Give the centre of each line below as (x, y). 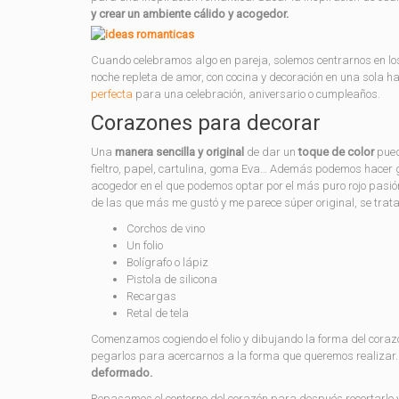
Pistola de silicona (172, 279)
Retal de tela (158, 313)
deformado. (122, 373)
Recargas (151, 296)
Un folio (145, 245)
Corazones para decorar (206, 123)
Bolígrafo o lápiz (167, 262)
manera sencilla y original (179, 152)
